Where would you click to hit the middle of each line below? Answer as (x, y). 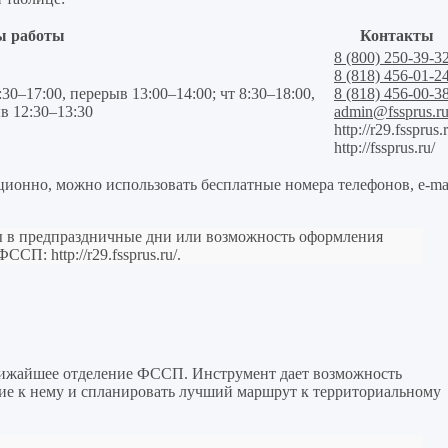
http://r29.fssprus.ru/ (114, 254)
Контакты (397, 35)
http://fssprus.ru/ (384, 147)
